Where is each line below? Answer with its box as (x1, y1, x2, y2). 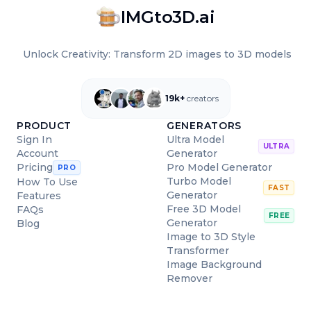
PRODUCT (17, 119, 72, 132)
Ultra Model (167, 133, 224, 146)
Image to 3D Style (167, 230, 255, 243)
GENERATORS (167, 119, 242, 132)
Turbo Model (167, 174, 231, 187)
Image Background (167, 258, 262, 271)
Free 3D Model (167, 202, 241, 215)
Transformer (167, 244, 229, 257)
